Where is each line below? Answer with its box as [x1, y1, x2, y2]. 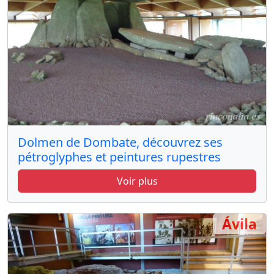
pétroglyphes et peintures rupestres [18, 149, 221, 166]
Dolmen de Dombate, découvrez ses [18, 134, 223, 151]
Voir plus [116, 174, 158, 188]
